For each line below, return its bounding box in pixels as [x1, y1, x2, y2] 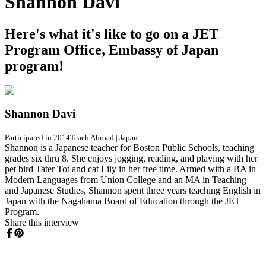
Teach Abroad [70, 132, 114, 142]
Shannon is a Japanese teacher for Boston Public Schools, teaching [5, 142, 254, 153]
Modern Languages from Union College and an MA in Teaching [5, 174, 246, 185]
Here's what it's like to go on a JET [5, 26, 218, 42]
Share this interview [5, 217, 79, 227]
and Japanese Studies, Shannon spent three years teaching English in [5, 185, 261, 195]
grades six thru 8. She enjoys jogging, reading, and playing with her [5, 153, 258, 163]
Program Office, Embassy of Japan [5, 42, 218, 58]
